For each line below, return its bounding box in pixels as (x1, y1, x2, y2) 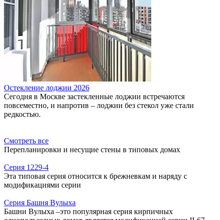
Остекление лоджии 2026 (4, 83, 89, 92)
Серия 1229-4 (4, 163, 49, 171)
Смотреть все (4, 136, 49, 145)
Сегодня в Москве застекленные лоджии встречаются (4, 92, 185, 101)
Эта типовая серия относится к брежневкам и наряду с (4, 171, 187, 180)
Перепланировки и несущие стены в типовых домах (4, 145, 180, 154)
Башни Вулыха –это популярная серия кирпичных (4, 207, 173, 216)
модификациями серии (4, 180, 81, 189)
